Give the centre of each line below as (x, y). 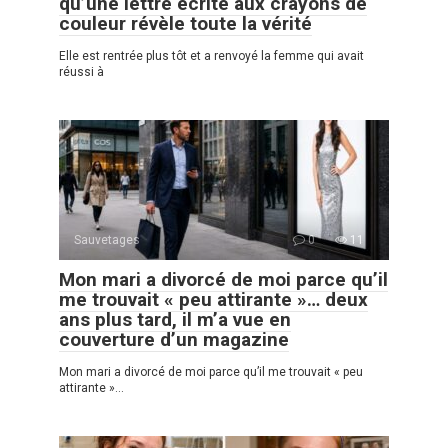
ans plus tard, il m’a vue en (175, 319)
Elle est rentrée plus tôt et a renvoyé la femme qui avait (211, 55)
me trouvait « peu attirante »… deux (213, 299)
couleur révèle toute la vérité (185, 23)
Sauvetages (107, 239)
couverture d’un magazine (174, 339)
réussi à (81, 71)
